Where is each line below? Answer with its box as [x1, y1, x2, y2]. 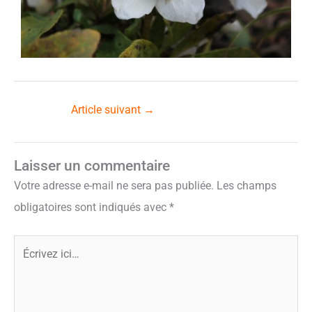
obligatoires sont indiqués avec [14, 201, 169, 214]
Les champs [217, 180, 276, 193]
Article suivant [71, 104, 143, 117]
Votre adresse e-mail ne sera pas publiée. [14, 180, 214, 193]
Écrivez [13, 238, 48, 251]
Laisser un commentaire [14, 157, 170, 175]
